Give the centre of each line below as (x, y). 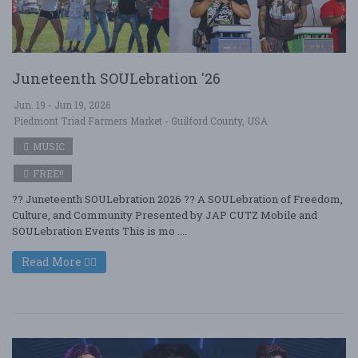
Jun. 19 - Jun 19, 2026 (62, 105)
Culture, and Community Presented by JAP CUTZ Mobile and (165, 215)
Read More (53, 262)
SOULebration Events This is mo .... (99, 231)
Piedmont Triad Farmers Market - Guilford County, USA (141, 121)
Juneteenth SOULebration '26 (116, 78)
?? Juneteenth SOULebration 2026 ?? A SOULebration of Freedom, (177, 199)
